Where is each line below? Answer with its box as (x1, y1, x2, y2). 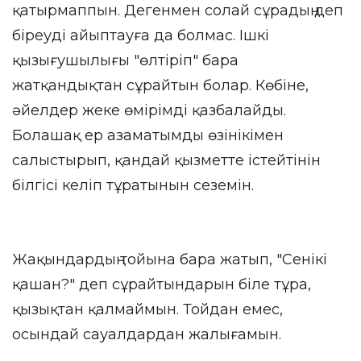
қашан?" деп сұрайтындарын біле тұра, (12, 276, 311, 293)
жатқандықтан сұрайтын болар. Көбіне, (12, 77, 309, 94)
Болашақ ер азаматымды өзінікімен (12, 127, 284, 144)
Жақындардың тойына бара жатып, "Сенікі (12, 251, 327, 268)
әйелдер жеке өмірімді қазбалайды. (12, 102, 286, 119)
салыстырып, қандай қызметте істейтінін (12, 151, 321, 169)
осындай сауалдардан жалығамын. (12, 326, 281, 343)
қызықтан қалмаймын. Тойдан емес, (12, 301, 283, 318)
